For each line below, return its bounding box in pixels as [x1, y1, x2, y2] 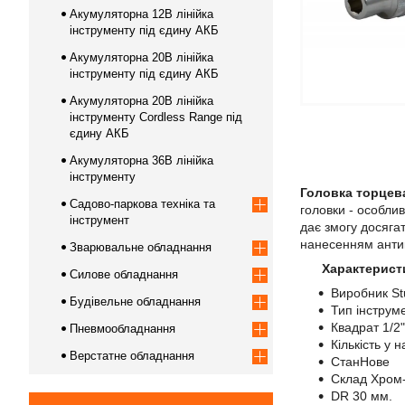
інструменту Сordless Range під [70, 110, 242, 124]
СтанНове [331, 354, 393, 369]
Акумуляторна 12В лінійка [70, 7, 213, 21]
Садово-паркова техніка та [70, 197, 215, 211]
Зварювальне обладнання [70, 240, 212, 254]
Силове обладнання [70, 268, 178, 281]
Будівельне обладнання [70, 295, 201, 308]
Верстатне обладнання [70, 349, 194, 363]
